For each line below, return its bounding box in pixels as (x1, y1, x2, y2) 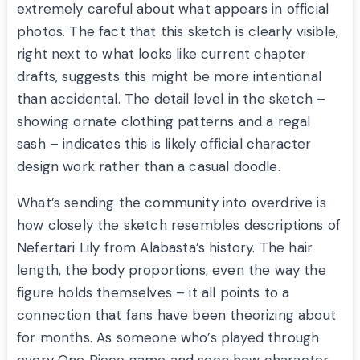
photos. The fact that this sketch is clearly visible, (17, 22, 339, 41)
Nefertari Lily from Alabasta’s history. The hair (17, 239, 313, 257)
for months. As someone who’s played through (17, 329, 320, 347)
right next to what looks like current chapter (17, 45, 307, 63)
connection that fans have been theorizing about (17, 306, 336, 325)
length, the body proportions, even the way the (17, 261, 326, 280)
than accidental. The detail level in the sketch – (17, 90, 326, 108)
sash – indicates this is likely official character (17, 135, 312, 153)
